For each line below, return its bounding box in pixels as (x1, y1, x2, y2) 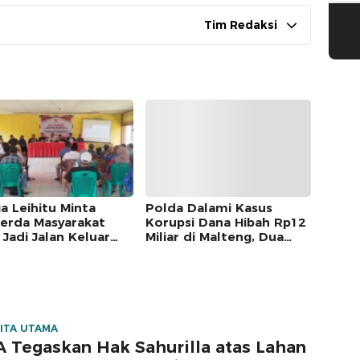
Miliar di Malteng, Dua (145, 229, 284, 245)
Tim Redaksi (204, 17, 277, 32)
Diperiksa (145, 258, 204, 274)
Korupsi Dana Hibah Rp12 (145, 215, 305, 231)
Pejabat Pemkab (145, 243, 251, 260)
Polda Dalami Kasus (145, 200, 272, 216)
